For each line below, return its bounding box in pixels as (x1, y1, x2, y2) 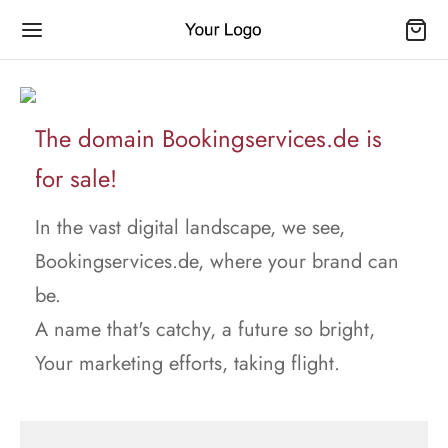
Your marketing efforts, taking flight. (35, 349, 340, 378)
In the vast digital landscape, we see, (35, 213, 345, 242)
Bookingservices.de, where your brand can (35, 247, 399, 276)
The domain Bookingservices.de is (35, 121, 382, 156)
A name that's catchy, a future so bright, (35, 315, 375, 344)
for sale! (35, 161, 117, 196)
